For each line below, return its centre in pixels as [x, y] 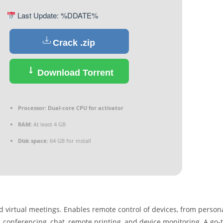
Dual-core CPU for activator [85, 108]
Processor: [32, 108]
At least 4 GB [49, 124]
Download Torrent [74, 73]
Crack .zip [74, 43]
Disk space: [33, 141]
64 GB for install [69, 141]
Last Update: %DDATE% [56, 15]
